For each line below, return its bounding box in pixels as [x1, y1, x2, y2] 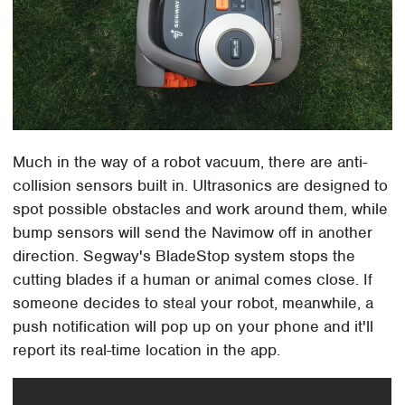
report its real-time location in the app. [13, 339, 281, 360]
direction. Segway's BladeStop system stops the [13, 245, 356, 266]
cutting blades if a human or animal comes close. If [13, 268, 373, 289]
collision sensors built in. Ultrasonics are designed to [13, 174, 389, 195]
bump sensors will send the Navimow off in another [13, 221, 373, 242]
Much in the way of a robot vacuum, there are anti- [13, 151, 368, 172]
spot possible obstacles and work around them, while [13, 198, 389, 219]
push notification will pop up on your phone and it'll [13, 316, 374, 336]
